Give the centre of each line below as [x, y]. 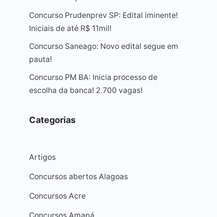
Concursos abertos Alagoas [78, 177]
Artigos [42, 157]
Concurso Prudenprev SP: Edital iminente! [103, 15]
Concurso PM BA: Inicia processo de [93, 77]
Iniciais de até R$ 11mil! [70, 28]
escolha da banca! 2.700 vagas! [86, 90]
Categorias [52, 120]
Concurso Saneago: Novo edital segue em [104, 46]
